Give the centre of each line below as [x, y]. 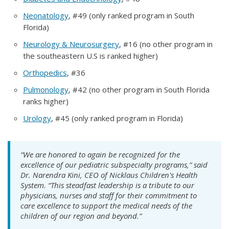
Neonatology [46, 15]
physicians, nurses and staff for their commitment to [109, 195]
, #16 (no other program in [166, 44]
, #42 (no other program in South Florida [139, 89]
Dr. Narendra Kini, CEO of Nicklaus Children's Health [109, 175]
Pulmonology [46, 89]
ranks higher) [46, 101]
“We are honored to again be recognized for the [100, 154]
